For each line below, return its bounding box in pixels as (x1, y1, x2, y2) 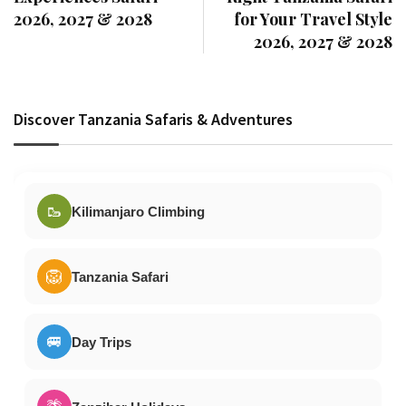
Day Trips (72, 333, 131, 350)
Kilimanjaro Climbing (72, 203, 205, 219)
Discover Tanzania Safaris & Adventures (14, 109, 293, 130)
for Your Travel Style (234, 8, 392, 31)
